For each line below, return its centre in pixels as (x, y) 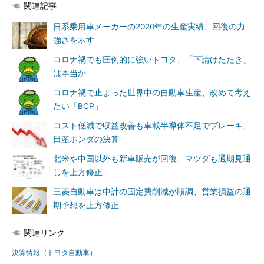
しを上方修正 (78, 172)
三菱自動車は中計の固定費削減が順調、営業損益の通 (152, 192)
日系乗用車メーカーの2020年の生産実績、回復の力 (149, 27)
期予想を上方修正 (86, 205)
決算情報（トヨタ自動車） (54, 253)
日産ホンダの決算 (86, 139)
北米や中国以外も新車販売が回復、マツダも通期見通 (152, 159)
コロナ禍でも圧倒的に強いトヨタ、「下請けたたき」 (152, 60)
